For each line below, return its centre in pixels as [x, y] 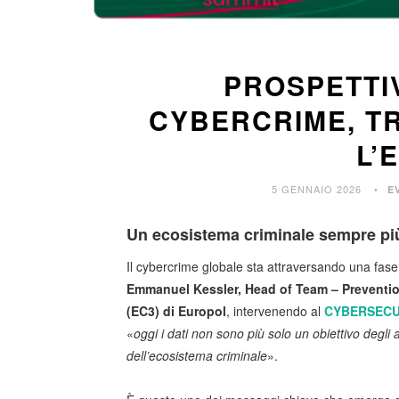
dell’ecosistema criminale [197, 356]
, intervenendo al [275, 311]
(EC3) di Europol [176, 311]
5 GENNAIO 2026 [316, 189]
